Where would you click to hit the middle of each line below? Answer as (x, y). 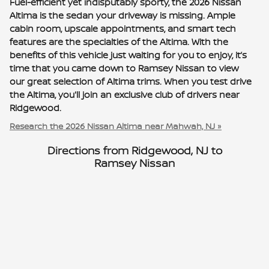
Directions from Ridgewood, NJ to (134, 150)
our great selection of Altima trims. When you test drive (131, 81)
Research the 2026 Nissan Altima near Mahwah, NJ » (116, 125)
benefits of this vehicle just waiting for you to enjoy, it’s (128, 55)
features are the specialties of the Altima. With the (119, 41)
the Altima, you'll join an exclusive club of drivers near (125, 94)
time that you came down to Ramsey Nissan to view (124, 68)
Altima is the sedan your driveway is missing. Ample (122, 15)
